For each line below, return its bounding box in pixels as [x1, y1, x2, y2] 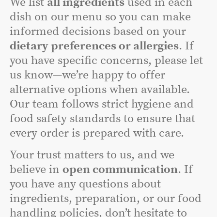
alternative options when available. [10, 82, 190, 97]
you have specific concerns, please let [10, 53, 203, 68]
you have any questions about [10, 177, 161, 191]
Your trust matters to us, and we [10, 148, 174, 162]
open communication [62, 162, 178, 177]
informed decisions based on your [10, 24, 186, 39]
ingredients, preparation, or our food [10, 191, 201, 206]
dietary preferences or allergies [10, 39, 179, 53]
